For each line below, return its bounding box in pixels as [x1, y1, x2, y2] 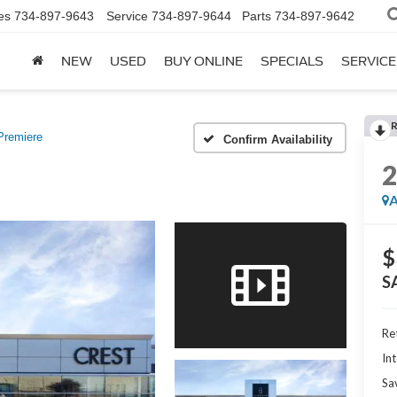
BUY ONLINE [164, 54, 243, 69]
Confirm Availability [223, 132, 332, 146]
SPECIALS [261, 54, 323, 69]
